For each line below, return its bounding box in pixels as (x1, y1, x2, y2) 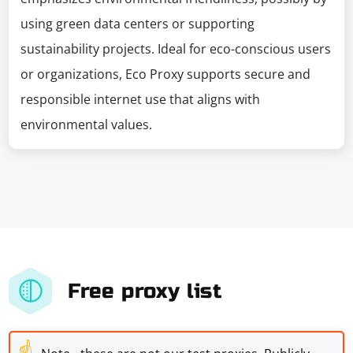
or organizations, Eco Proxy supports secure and (20, 65, 311, 83)
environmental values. (20, 116, 153, 133)
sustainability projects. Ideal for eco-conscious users (20, 40, 332, 58)
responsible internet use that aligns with (20, 91, 261, 108)
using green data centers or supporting (20, 15, 255, 32)
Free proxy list (68, 278, 222, 303)
